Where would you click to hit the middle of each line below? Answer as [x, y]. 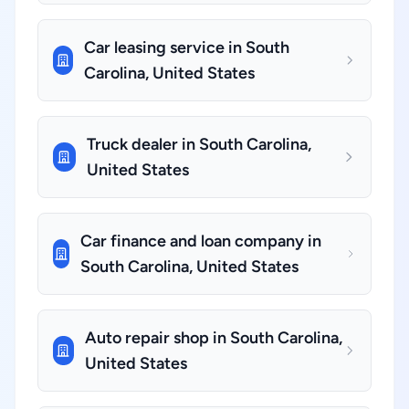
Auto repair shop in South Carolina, [213, 338]
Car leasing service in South [186, 47]
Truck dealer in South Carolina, [199, 144]
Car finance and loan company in [201, 241]
